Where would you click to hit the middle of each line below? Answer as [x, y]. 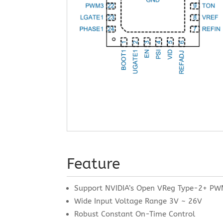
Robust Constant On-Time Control [135, 214]
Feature [94, 164]
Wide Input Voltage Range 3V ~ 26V [138, 201]
